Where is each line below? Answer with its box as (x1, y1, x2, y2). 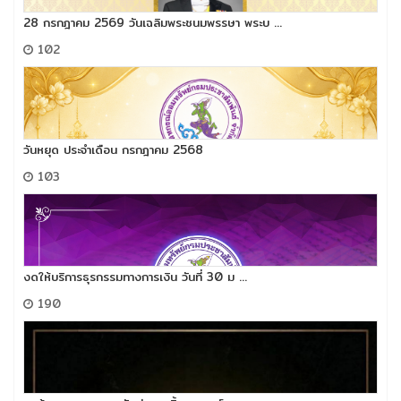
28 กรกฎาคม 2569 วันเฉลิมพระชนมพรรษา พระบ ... (23, 13, 282, 31)
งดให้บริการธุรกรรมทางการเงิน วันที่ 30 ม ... (23, 268, 247, 286)
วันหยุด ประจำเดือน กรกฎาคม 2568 (23, 141, 203, 158)
